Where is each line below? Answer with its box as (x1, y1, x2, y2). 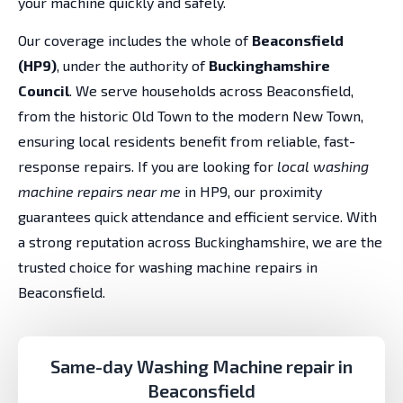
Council (18, 82, 69, 100)
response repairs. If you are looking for (18, 157, 277, 175)
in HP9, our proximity (181, 183, 322, 201)
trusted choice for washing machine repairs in (18, 258, 318, 276)
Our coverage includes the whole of (18, 31, 252, 49)
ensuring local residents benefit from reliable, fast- (18, 132, 355, 150)
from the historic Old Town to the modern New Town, (18, 107, 363, 125)
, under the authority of (57, 57, 209, 75)
